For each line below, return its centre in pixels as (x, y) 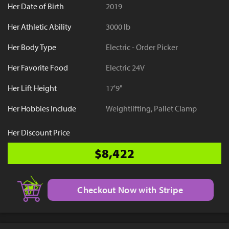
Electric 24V (125, 68)
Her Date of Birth (36, 6)
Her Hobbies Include (42, 109)
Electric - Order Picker (142, 47)
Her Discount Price (39, 133)
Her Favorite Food (38, 68)
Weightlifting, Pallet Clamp (151, 109)
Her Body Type (32, 47)
